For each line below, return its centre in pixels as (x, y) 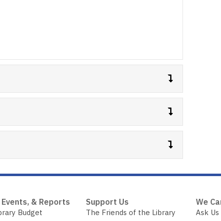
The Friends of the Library (131, 212)
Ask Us (207, 212)
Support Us (108, 202)
